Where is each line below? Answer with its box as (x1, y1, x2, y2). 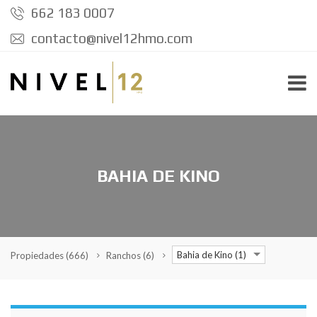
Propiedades (11, 250, 66, 261)
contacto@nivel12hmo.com (28, 30, 192, 46)
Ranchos (106, 250, 143, 261)
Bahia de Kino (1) (177, 249, 246, 260)
